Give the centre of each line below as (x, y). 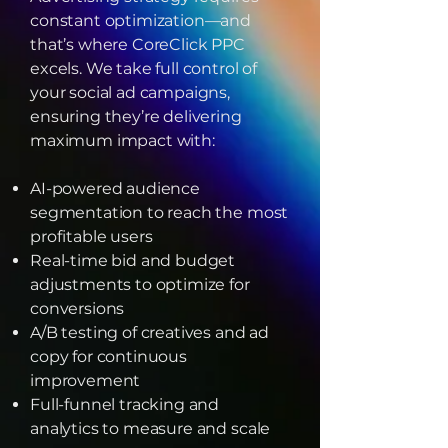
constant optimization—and (140, 20)
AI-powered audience (115, 188)
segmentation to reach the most (159, 212)
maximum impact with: (122, 140)
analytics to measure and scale (150, 428)
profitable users (91, 236)
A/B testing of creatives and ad (150, 332)
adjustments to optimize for (140, 284)
